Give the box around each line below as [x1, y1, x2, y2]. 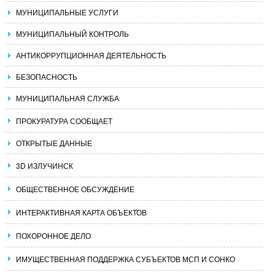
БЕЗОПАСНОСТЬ [16, 71, 77, 82]
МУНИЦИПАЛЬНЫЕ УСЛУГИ [16, 7, 118, 17]
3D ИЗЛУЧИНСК [16, 160, 73, 171]
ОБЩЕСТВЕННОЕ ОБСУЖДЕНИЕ [16, 184, 134, 194]
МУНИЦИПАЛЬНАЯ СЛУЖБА [16, 93, 119, 103]
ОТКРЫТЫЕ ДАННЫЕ [16, 137, 92, 148]
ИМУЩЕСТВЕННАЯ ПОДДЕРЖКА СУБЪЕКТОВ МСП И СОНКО [16, 254, 235, 264]
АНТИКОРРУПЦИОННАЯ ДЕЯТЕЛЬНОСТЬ [16, 50, 166, 60]
